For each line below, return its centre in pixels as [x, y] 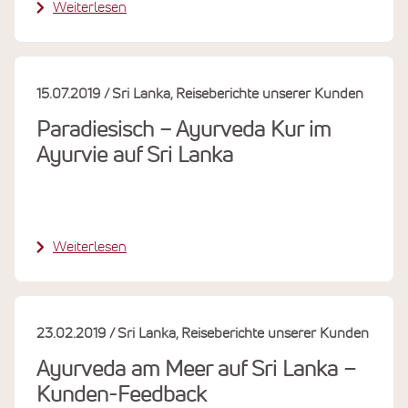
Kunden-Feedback [122, 395]
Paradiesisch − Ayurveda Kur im [184, 130]
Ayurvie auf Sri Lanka [135, 155]
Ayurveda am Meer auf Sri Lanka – [196, 369]
